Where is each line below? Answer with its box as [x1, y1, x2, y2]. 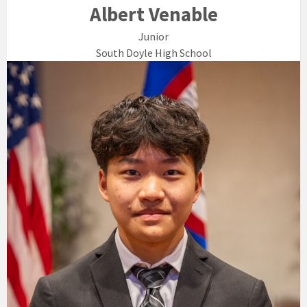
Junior [138, 29, 169, 44]
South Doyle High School [95, 46, 212, 60]
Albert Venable [89, 2, 218, 27]
